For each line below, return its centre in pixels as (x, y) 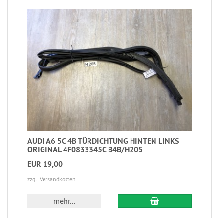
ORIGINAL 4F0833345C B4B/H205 (85, 150)
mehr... (65, 201)
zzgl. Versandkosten (52, 179)
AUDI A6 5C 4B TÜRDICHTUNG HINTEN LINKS (103, 141)
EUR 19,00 (45, 164)
